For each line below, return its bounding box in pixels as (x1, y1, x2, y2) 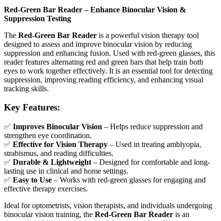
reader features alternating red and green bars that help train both (4, 57, 203, 66)
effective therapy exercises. (4, 184, 88, 193)
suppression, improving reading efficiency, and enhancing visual (4, 75, 203, 84)
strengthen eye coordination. (4, 131, 92, 140)
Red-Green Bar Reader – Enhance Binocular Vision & (4, 5, 186, 14)
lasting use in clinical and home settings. (4, 167, 128, 175)
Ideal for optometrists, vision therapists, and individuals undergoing (4, 201, 212, 210)
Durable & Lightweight (13, 158, 91, 166)
